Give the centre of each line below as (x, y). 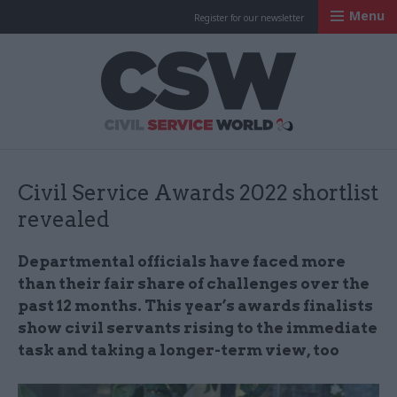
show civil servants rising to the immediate (198, 328)
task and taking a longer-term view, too (179, 350)
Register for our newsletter (249, 18)
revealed (64, 219)
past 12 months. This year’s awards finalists (195, 306)
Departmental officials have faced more (182, 261)
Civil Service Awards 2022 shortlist (198, 193)
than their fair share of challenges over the (194, 284)
